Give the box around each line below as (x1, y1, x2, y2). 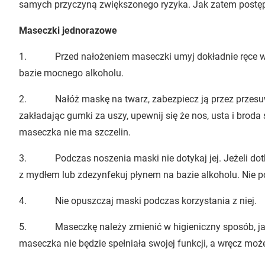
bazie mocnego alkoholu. (19, 67, 124, 79)
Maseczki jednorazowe (19, 25, 117, 37)
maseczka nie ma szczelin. (19, 127, 131, 138)
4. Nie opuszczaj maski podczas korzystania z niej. (19, 195, 257, 207)
